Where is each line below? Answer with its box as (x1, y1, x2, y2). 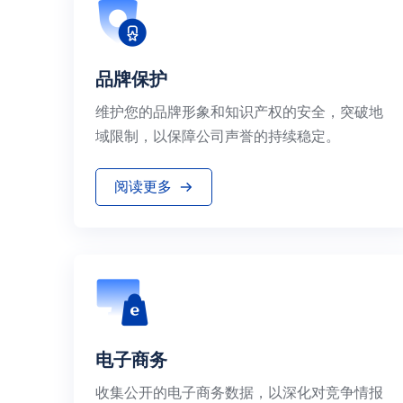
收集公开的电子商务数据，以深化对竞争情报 (95, 383, 383, 401)
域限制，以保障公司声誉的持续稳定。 (95, 127, 340, 145)
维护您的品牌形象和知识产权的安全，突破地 (95, 103, 383, 121)
